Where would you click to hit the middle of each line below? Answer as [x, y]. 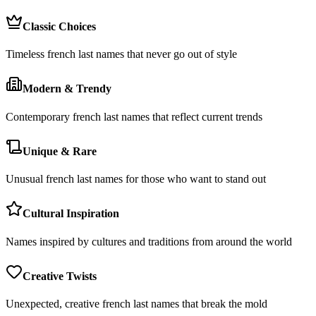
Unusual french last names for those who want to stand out [136, 179]
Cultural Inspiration [71, 214]
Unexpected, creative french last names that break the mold [136, 304]
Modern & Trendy [67, 89]
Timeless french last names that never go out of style [121, 54]
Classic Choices [59, 26]
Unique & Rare [60, 151]
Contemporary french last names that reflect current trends [134, 116]
